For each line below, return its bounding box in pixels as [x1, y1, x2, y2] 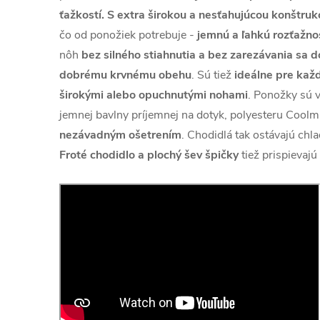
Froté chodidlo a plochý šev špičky [59, 147, 239, 164]
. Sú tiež [191, 67, 234, 84]
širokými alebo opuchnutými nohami [59, 87, 248, 104]
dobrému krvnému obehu [59, 67, 191, 84]
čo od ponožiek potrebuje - [59, 27, 194, 44]
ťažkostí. [59, 7, 104, 24]
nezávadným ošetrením [59, 127, 181, 144]
